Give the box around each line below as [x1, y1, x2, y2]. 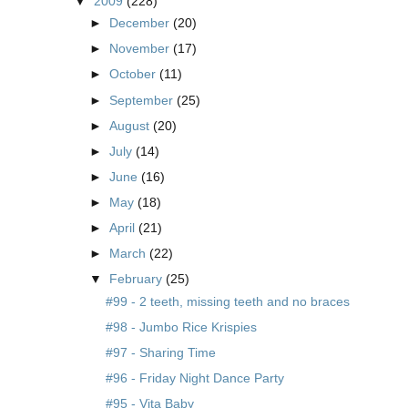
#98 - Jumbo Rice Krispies [106, 320, 258, 335]
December [108, 15, 173, 31]
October [108, 66, 159, 82]
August [108, 117, 153, 133]
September [108, 92, 177, 107]
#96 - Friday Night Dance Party [106, 371, 285, 386]
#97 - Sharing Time [106, 345, 217, 361]
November [108, 41, 173, 56]
